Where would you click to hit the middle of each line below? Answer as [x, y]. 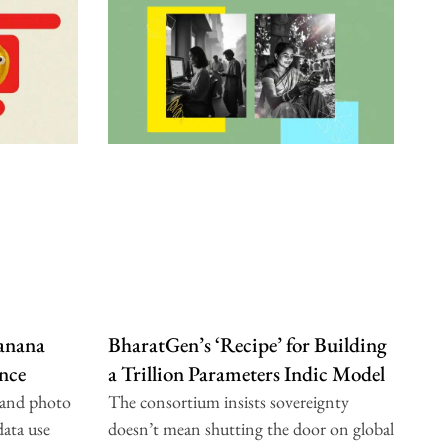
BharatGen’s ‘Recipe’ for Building [247, 344]
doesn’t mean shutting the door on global [250, 428]
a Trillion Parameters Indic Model [246, 373]
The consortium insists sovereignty [228, 401]
